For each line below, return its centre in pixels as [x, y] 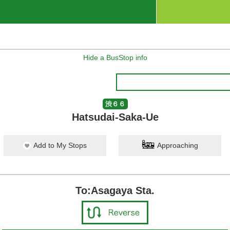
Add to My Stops [60, 145]
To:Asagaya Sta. [115, 190]
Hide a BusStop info [115, 57]
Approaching [178, 145]
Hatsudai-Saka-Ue [115, 117]
